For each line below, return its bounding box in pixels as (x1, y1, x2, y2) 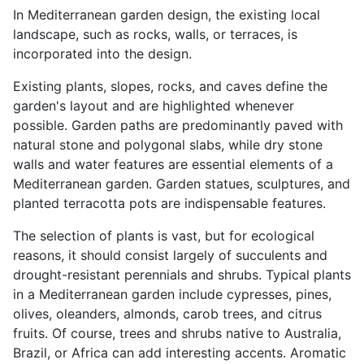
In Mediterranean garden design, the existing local (13, 6, 320, 23)
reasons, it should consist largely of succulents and (13, 247, 327, 263)
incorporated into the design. (13, 45, 192, 62)
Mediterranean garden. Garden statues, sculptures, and (13, 175, 350, 192)
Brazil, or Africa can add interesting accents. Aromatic (13, 344, 346, 361)
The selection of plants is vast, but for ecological (13, 227, 314, 244)
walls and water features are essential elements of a (13, 156, 333, 172)
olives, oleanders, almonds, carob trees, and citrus (13, 305, 322, 322)
